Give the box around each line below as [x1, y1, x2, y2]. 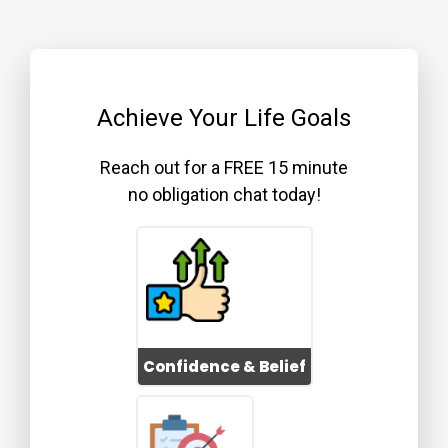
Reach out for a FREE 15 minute [100, 156, 348, 178]
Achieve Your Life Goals [97, 103, 351, 132]
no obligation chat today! [127, 183, 321, 205]
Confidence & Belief [142, 355, 306, 377]
